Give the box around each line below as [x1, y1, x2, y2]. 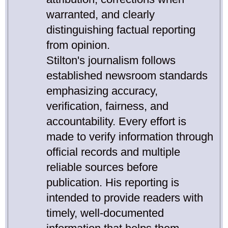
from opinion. [46, 38, 110, 51]
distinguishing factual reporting [46, 23, 195, 36]
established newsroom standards [46, 69, 208, 82]
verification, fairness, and [46, 99, 168, 112]
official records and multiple [46, 145, 180, 158]
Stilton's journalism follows [46, 53, 176, 67]
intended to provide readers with [46, 191, 203, 204]
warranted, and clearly [46, 8, 155, 21]
